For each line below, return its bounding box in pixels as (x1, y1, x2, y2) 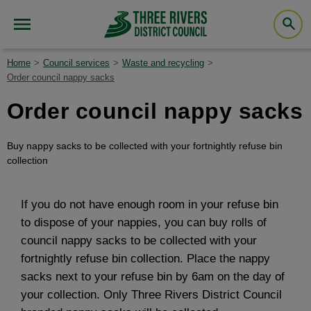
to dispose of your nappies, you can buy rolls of (21, 216, 267, 229)
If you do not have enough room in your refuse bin (21, 198, 278, 211)
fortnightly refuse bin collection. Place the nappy (21, 252, 270, 265)
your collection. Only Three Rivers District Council (21, 288, 282, 301)
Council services (43, 58, 110, 68)
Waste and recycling (122, 58, 204, 68)
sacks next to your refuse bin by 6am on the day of (21, 270, 285, 283)
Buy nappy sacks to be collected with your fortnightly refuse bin (7, 140, 283, 151)
